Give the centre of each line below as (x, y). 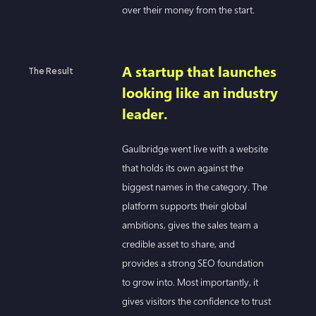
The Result (51, 71)
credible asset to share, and (179, 243)
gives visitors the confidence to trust (197, 300)
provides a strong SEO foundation (193, 262)
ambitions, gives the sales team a (190, 224)
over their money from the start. (189, 9)
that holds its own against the (183, 167)
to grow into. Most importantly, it (190, 281)
